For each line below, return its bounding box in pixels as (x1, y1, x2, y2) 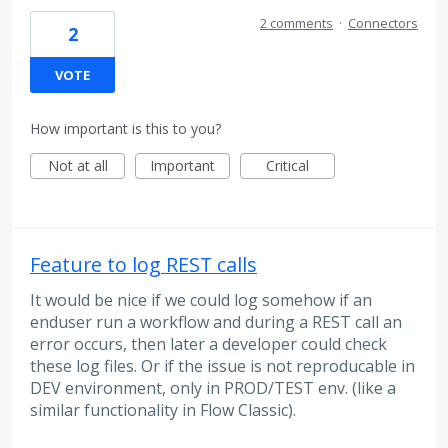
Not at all (47, 156, 108, 176)
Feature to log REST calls (30, 251, 257, 279)
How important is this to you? (30, 119, 221, 139)
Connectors (348, 14, 418, 33)
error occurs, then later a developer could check (30, 333, 387, 356)
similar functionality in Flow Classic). (30, 399, 296, 422)
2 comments (260, 14, 333, 33)
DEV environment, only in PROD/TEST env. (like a (30, 377, 396, 400)
